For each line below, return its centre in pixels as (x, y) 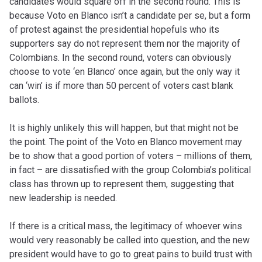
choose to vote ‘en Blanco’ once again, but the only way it (125, 72)
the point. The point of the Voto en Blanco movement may (126, 142)
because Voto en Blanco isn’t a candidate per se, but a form (130, 15)
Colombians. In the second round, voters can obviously (120, 58)
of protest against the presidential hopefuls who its (114, 30)
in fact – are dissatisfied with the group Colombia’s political (130, 170)
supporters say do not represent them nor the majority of (125, 44)
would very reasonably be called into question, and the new (130, 240)
